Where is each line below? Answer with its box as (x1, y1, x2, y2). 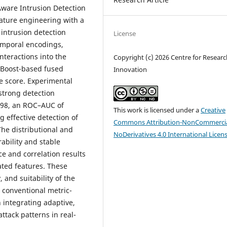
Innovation (113, 64, 147, 74)
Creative (201, 105, 226, 115)
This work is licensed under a (113, 105, 201, 115)
